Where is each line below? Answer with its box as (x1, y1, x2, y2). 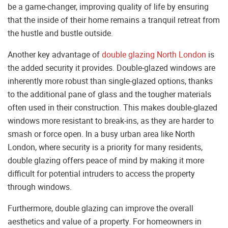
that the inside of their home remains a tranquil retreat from (8, 14, 220, 26)
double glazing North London (102, 49, 206, 61)
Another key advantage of (8, 49, 102, 61)
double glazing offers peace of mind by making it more (8, 155, 204, 166)
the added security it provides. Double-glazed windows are (8, 62, 215, 74)
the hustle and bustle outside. (8, 27, 113, 39)
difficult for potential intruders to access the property (8, 168, 195, 180)
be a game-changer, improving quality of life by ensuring (8, 1, 209, 13)
